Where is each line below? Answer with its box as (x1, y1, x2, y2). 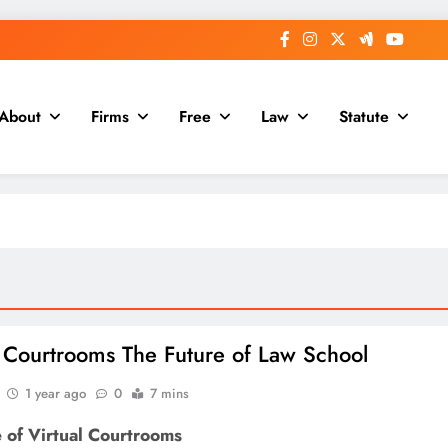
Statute (339, 105, 389, 128)
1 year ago (25, 384, 87, 403)
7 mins (150, 384, 190, 403)
